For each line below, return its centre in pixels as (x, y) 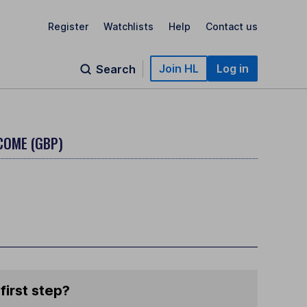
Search (116, 69)
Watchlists (128, 26)
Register (68, 26)
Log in (233, 69)
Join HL (179, 69)
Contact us (232, 26)
